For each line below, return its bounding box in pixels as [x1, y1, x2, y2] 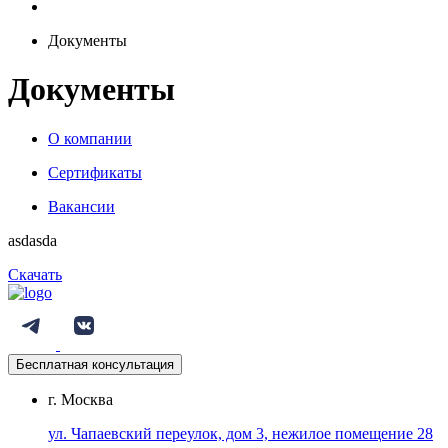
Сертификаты [48, 163, 142, 181]
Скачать [8, 265, 62, 283]
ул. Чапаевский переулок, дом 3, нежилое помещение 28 [48, 424, 433, 442]
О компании [48, 129, 132, 147]
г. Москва [48, 390, 113, 408]
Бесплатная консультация [16, 356, 174, 372]
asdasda [8, 231, 57, 249]
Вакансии [48, 197, 115, 215]
